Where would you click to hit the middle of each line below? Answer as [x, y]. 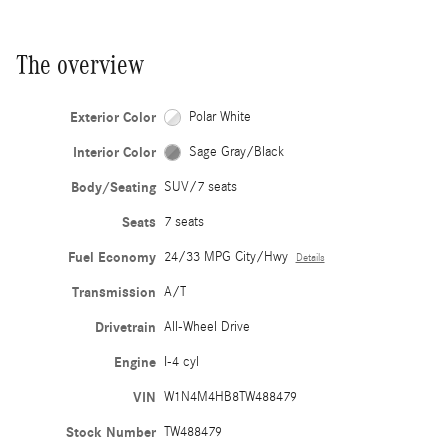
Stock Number [110, 432]
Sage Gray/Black [237, 151]
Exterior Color [112, 117]
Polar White [220, 116]
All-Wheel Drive [206, 326]
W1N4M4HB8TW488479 [230, 396]
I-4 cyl [181, 361]
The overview [80, 64]
